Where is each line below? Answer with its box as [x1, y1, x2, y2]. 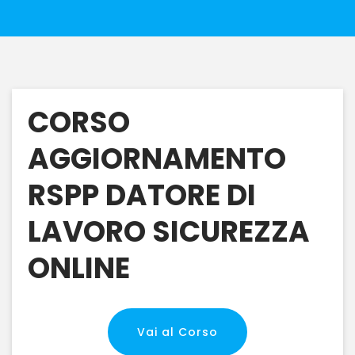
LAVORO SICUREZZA [28, 212, 310, 252]
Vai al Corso [137, 324, 218, 340]
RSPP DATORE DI [28, 175, 256, 216]
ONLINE [28, 248, 130, 288]
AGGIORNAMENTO [28, 139, 286, 179]
